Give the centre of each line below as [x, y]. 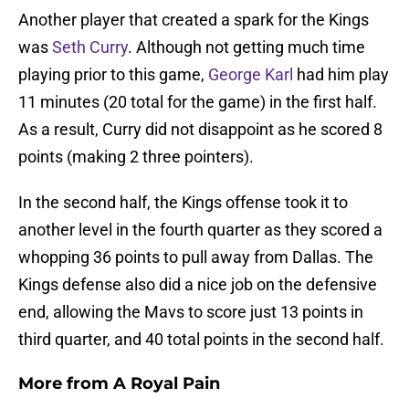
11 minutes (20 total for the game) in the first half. [198, 102]
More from [66, 384]
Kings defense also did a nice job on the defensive [198, 285]
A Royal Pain [167, 384]
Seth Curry [90, 47]
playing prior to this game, [113, 75]
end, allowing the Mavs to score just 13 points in [191, 312]
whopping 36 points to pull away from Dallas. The [196, 257]
